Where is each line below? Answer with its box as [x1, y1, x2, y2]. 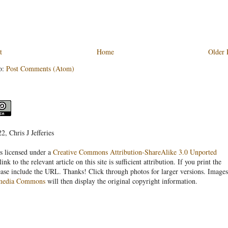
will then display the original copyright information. [45, 176, 197, 186]
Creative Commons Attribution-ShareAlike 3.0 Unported [53, 147, 217, 157]
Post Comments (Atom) [6, 63, 74, 73]
